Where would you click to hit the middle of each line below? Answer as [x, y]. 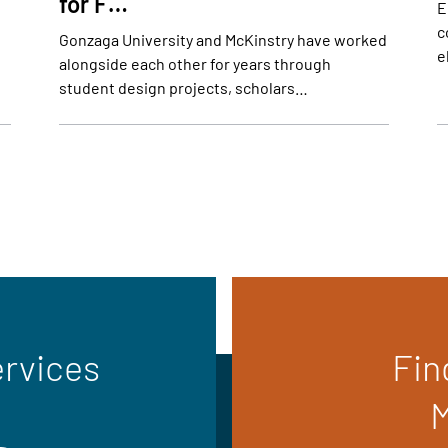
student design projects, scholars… [183, 88]
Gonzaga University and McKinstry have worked [222, 40]
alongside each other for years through [194, 64]
